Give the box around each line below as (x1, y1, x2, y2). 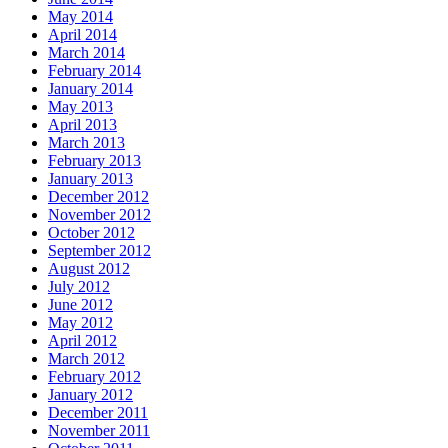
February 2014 (48, 61, 141, 79)
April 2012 (48, 331, 117, 349)
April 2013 (48, 115, 117, 133)
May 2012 (48, 313, 113, 331)
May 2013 (48, 97, 113, 115)
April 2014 (48, 25, 117, 43)
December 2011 (48, 403, 148, 421)
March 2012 (48, 349, 125, 367)
